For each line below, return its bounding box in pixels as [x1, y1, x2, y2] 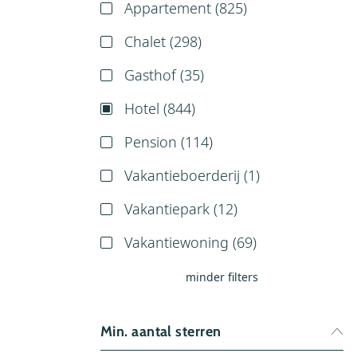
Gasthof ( [124, 65, 184, 84]
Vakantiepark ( [124, 198, 218, 218]
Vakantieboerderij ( [124, 165, 248, 185]
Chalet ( [124, 31, 174, 51]
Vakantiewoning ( [124, 232, 237, 252]
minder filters [185, 269, 258, 284]
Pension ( [124, 131, 185, 151]
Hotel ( [124, 98, 167, 118]
